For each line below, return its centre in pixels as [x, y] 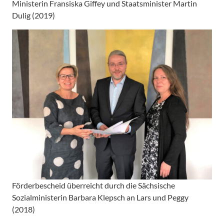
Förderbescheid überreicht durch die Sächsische [93, 185]
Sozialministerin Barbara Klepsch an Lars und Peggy [100, 197]
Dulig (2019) [33, 15]
